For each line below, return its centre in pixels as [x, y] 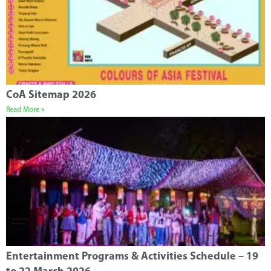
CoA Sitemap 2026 [51, 95]
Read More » [25, 110]
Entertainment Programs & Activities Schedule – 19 [132, 256]
